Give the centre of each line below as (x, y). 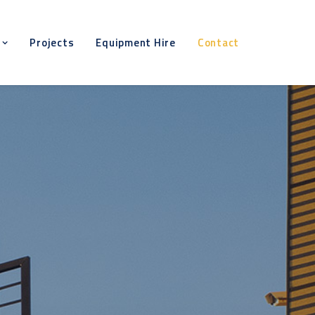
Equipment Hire (136, 43)
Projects (52, 43)
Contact (218, 43)
